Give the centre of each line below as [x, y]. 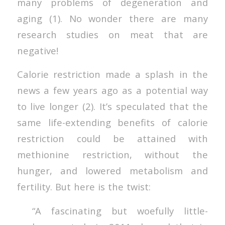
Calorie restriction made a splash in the [113, 74]
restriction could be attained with [113, 139]
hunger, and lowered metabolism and [113, 171]
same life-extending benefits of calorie [113, 123]
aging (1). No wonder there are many [113, 18]
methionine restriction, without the [113, 155]
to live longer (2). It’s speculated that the [113, 106]
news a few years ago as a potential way [113, 90]
